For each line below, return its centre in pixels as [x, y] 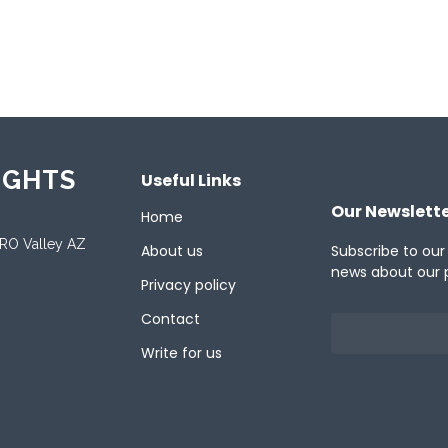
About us [172, 250]
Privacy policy [188, 284]
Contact [170, 318]
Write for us [181, 352]
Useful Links [191, 180]
